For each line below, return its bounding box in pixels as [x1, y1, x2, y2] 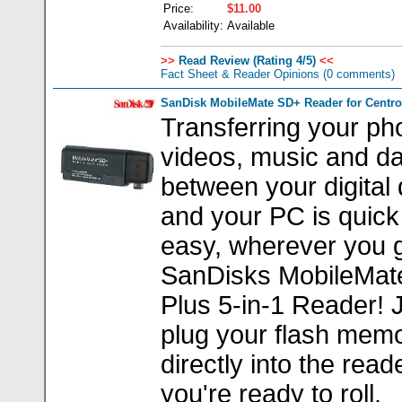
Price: [163, 2, 194, 15]
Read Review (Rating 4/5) [175, 54, 316, 67]
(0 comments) [319, 67, 395, 81]
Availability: [163, 19, 223, 32]
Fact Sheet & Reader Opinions [161, 67, 319, 81]
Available [227, 19, 275, 32]
